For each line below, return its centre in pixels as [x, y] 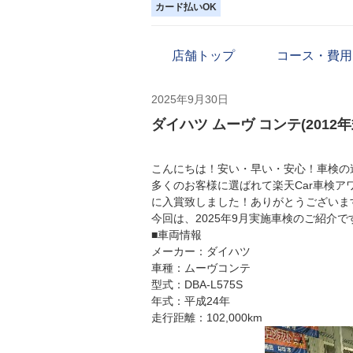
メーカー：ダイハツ [201, 251]
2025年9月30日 [190, 99]
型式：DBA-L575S [197, 284]
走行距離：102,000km [207, 317]
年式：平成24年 [191, 301]
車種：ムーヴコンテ [201, 268]
